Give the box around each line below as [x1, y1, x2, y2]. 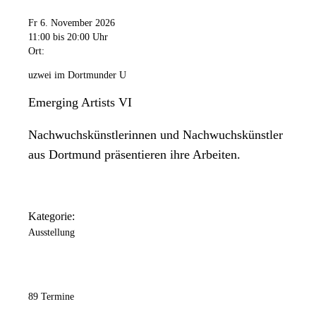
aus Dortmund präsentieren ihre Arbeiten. [28, 147, 241, 162]
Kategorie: [28, 210, 75, 223]
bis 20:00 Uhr [53, 31, 108, 42]
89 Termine [28, 291, 74, 303]
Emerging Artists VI [28, 95, 132, 109]
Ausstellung [28, 227, 75, 238]
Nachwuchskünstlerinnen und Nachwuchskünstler [28, 127, 283, 142]
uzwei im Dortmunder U [28, 69, 126, 80]
